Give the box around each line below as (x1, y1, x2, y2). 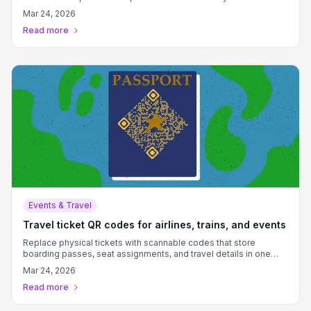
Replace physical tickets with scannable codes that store (23, 237, 255, 248)
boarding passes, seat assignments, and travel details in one (23, 249, 271, 259)
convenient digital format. (23, 260, 127, 270)
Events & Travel (28, 200, 92, 210)
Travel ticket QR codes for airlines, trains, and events (23, 219, 286, 230)
